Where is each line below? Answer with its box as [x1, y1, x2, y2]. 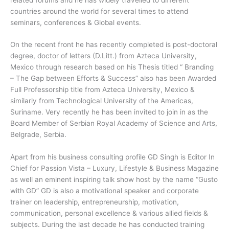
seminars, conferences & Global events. [10, 18, 141, 27]
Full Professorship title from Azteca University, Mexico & [10, 85, 195, 94]
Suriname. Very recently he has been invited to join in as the [10, 108, 208, 117]
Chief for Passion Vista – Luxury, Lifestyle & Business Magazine [10, 164, 219, 173]
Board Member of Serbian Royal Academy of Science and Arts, [10, 119, 217, 128]
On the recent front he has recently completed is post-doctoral [10, 40, 217, 49]
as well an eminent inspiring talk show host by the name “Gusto [10, 175, 218, 184]
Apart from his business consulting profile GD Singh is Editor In [10, 153, 215, 162]
